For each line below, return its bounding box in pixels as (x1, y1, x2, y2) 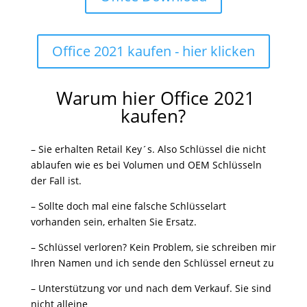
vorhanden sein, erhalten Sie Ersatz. (30, 215, 197, 228)
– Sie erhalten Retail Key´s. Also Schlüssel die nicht (30, 143, 266, 156)
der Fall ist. (30, 174, 82, 187)
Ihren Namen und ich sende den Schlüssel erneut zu (30, 256, 274, 269)
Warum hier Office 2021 (51, 86, 256, 110)
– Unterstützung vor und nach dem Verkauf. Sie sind (30, 282, 271, 295)
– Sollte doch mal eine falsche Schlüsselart (30, 199, 226, 212)
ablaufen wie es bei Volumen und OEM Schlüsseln (30, 158, 262, 171)
